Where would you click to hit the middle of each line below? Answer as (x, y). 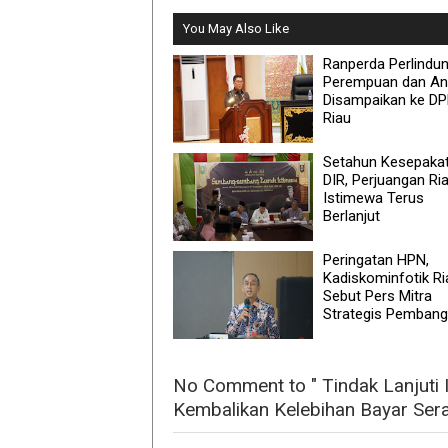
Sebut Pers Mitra (377, 295)
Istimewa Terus (373, 197)
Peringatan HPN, (376, 259)
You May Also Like (236, 28)
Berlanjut (351, 215)
